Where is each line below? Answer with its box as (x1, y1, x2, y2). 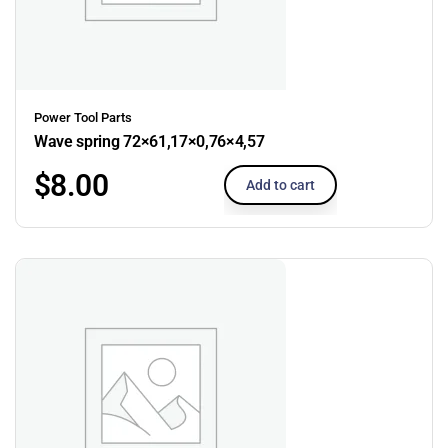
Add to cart (246, 176, 315, 193)
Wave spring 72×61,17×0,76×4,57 (34, 131, 265, 151)
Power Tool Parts (34, 109, 132, 125)
